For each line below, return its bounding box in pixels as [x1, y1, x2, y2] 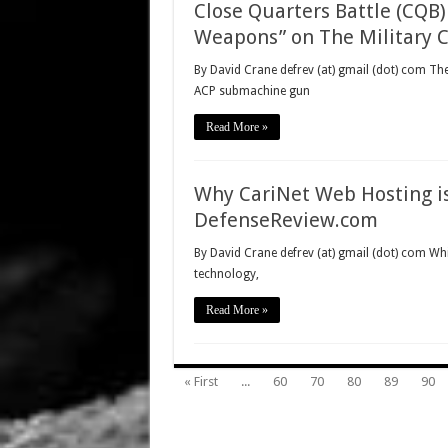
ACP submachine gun [193, 84, 310, 98]
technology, [193, 267, 259, 281]
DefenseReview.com [193, 208, 378, 232]
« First [183, 374, 218, 389]
